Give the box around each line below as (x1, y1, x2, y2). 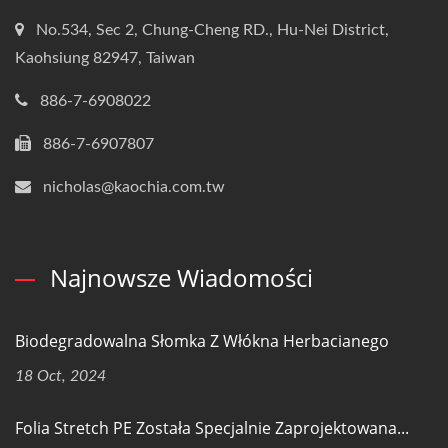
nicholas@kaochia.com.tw (43, 179, 225, 195)
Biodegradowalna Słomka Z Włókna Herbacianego (15, 330, 389, 352)
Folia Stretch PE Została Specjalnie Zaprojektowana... (15, 417, 409, 439)
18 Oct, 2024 (15, 368, 106, 384)
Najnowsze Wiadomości (50, 261, 313, 294)
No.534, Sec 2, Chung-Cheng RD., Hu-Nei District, (36, 22, 389, 38)
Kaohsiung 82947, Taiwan (15, 50, 195, 66)
